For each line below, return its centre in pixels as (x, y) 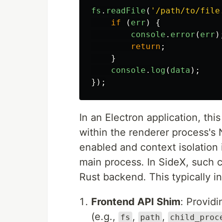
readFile (126, 11)
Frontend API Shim (136, 202)
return (146, 46)
